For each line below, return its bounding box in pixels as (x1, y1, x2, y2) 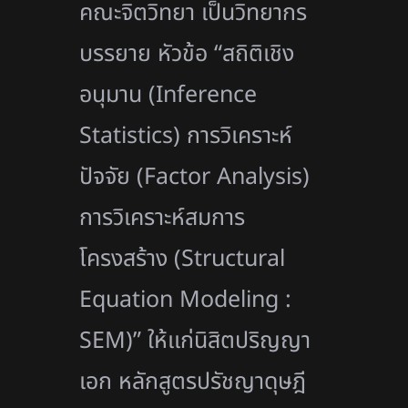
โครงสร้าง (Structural (79, 240, 286, 276)
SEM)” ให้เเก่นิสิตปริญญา (79, 322, 311, 358)
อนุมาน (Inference (79, 76, 258, 112)
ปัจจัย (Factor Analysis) (79, 158, 311, 194)
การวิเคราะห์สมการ (79, 199, 246, 235)
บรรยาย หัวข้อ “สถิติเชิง (79, 36, 295, 71)
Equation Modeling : (79, 281, 292, 317)
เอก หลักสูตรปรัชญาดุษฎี (79, 363, 307, 399)
